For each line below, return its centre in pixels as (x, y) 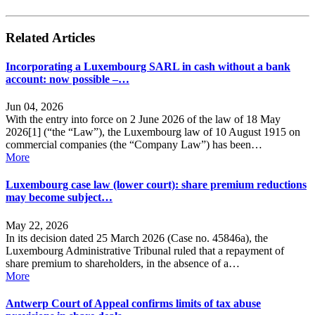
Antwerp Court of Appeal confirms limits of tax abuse (133, 303)
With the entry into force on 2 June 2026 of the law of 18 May (143, 120)
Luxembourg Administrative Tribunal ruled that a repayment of (145, 250)
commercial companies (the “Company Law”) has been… (134, 145)
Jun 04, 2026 (34, 107)
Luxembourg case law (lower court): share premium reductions (156, 185)
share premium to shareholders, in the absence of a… (123, 263)
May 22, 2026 (37, 225)
